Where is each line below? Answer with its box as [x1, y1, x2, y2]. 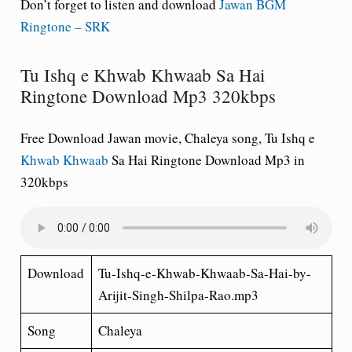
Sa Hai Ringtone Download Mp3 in [108, 150, 305, 169]
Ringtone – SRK [20, 17, 110, 35]
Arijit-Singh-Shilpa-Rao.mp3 [98, 285, 258, 304]
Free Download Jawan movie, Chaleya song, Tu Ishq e [20, 128, 315, 147]
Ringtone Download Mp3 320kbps [20, 84, 276, 108]
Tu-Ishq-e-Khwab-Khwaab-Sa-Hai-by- [98, 263, 311, 282]
